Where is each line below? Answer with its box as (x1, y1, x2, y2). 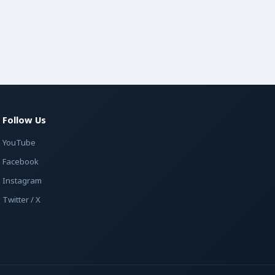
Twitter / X (2, 195, 41, 206)
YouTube (2, 138, 36, 149)
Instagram (2, 176, 42, 187)
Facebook (2, 157, 39, 168)
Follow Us (2, 115, 46, 127)
